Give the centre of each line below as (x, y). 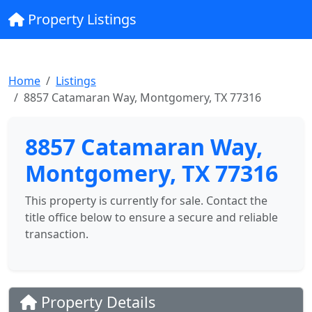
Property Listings (80, 19)
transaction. (57, 234)
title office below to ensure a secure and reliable (151, 217)
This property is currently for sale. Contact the (146, 201)
